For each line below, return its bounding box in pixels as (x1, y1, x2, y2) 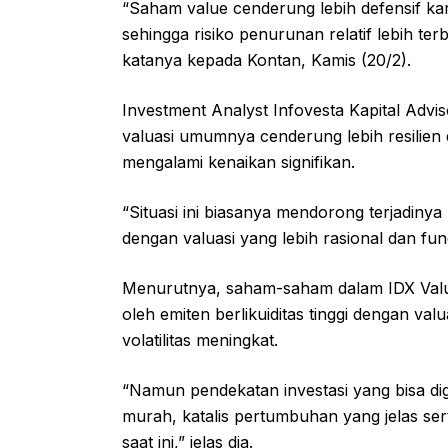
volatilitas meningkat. (122, 329, 283, 350)
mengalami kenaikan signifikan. (122, 151, 360, 172)
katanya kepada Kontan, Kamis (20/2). (122, 49, 416, 70)
